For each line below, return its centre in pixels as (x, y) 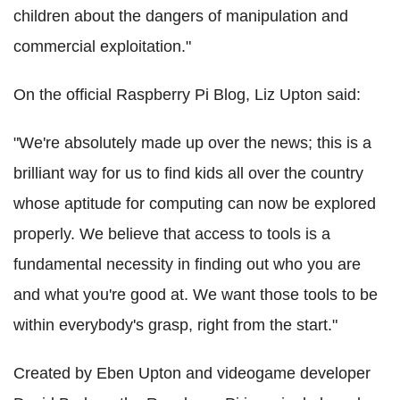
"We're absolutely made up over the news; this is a (192, 142)
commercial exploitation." (102, 46)
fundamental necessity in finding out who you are (187, 264)
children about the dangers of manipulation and (181, 16)
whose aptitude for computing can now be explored (195, 203)
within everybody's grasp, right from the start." (175, 325)
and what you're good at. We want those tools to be (196, 294)
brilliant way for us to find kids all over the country (188, 173)
